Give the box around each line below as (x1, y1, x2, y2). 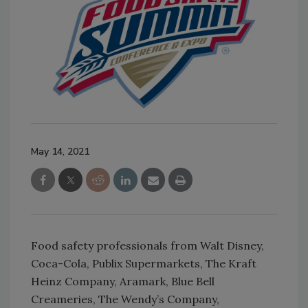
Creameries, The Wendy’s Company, (31, 291, 219, 306)
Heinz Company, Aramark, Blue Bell (31, 274, 214, 288)
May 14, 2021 (31, 144, 89, 158)
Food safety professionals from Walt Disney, (31, 238, 264, 252)
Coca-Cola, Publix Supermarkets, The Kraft (31, 256, 256, 270)
